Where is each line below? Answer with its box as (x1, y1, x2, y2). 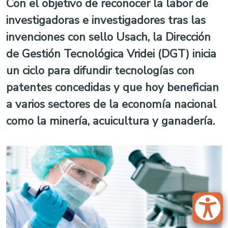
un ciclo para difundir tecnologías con (6, 63, 194, 78)
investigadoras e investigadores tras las (6, 12, 206, 28)
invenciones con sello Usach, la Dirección (6, 29, 211, 45)
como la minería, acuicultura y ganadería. (6, 113, 215, 129)
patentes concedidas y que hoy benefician (6, 79, 219, 95)
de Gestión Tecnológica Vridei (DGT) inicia (6, 46, 216, 62)
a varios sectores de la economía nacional (6, 96, 216, 112)
